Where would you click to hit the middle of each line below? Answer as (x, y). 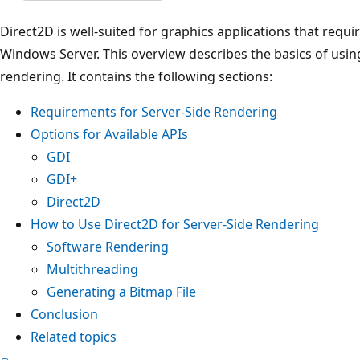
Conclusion (64, 314)
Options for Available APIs (109, 134)
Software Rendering (108, 246)
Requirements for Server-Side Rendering (154, 111)
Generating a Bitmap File (121, 291)
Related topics (74, 336)
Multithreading (92, 269)
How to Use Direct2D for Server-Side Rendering (175, 224)
